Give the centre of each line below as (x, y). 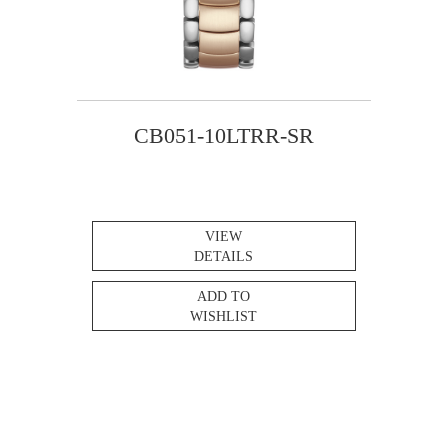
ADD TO (224, 297)
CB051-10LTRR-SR (223, 136)
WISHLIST (224, 317)
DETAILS (224, 257)
